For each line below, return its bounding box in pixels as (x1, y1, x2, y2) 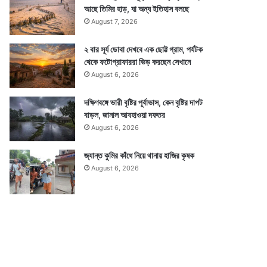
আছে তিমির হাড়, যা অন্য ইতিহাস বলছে (84, 4, 190, 14)
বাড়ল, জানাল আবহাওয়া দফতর (84, 110, 166, 120)
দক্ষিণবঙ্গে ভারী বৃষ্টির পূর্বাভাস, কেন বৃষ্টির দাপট (84, 97, 203, 107)
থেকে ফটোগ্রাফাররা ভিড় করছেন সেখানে (84, 57, 191, 67)
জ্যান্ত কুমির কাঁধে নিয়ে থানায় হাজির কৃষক (84, 150, 195, 160)
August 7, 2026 (91, 17, 138, 26)
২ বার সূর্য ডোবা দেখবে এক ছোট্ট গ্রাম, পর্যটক (84, 44, 203, 54)
